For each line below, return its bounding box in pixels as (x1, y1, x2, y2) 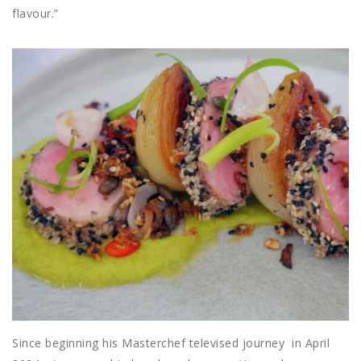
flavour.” (12, 5, 59, 21)
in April (292, 335, 330, 351)
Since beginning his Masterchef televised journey (12, 335, 284, 351)
